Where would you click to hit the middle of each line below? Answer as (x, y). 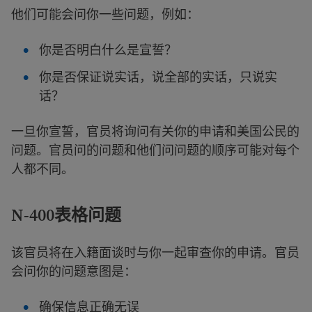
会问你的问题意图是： (74, 271)
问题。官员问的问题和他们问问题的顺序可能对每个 (155, 150)
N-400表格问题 (66, 215)
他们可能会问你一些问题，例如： (105, 14)
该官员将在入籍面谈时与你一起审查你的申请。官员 (155, 252)
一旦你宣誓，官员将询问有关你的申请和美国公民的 (155, 131)
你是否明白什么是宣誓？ (108, 49)
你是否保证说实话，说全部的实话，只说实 (158, 77)
